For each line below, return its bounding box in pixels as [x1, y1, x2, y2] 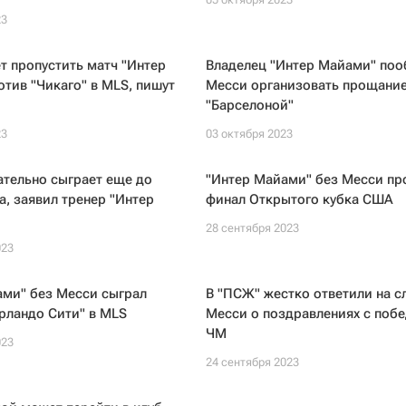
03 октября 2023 [205, 127, 293, 140]
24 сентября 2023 [205, 355, 299, 369]
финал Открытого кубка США [205, 191, 393, 208]
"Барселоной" [205, 97, 294, 113]
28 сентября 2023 [205, 221, 299, 235]
